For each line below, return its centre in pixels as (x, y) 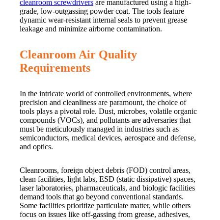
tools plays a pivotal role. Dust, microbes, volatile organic (108, 111)
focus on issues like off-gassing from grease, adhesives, (105, 215)
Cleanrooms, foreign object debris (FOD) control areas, (105, 170)
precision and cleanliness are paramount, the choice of (103, 103)
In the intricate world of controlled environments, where (106, 94)
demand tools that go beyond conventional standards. (102, 197)
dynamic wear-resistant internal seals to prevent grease (103, 20)
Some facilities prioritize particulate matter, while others (105, 206)
